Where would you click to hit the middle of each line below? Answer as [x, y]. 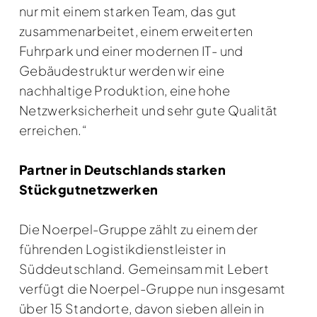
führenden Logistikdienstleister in [123, 248]
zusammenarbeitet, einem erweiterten [136, 30]
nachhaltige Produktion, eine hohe [125, 90]
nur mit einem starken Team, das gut [128, 11]
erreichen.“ [53, 129]
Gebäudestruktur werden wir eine [122, 70]
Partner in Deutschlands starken [123, 169]
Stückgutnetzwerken [89, 189]
